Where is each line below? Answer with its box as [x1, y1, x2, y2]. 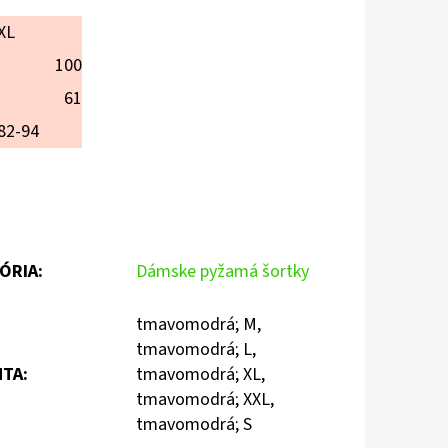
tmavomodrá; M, [136, 311, 261, 337]
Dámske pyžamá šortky [136, 258, 309, 284]
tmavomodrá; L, [136, 336, 256, 362]
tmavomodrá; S [136, 411, 252, 437]
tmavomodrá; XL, [136, 361, 265, 387]
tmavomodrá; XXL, [136, 386, 274, 412]
